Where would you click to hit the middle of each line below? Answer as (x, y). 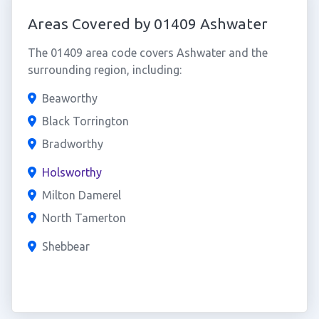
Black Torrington (85, 121)
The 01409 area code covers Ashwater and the (147, 53)
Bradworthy (72, 144)
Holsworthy (72, 172)
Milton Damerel (81, 195)
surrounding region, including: (104, 70)
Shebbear (66, 246)
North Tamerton (84, 218)
